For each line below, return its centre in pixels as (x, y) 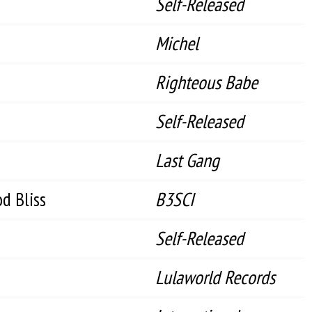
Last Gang (187, 160)
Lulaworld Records (215, 277)
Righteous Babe (206, 82)
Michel (177, 43)
